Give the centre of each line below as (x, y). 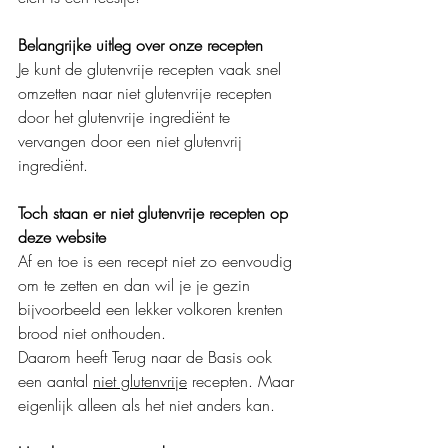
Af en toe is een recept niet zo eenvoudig (157, 261)
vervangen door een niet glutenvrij (132, 141)
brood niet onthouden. (92, 333)
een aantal (55, 381)
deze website (62, 237)
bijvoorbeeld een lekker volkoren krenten (153, 309)
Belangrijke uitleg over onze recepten (140, 45)
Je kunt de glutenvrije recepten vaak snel (152, 69)
